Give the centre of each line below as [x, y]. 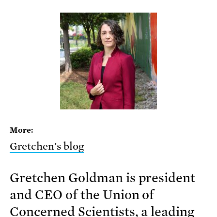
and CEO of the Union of [82, 195]
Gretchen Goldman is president [103, 178]
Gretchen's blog [47, 147]
